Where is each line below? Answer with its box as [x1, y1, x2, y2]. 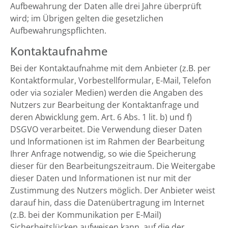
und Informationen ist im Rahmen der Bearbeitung [10, 136, 205, 147]
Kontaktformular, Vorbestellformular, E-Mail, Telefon [10, 75, 211, 86]
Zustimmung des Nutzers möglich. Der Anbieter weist [10, 185, 215, 196]
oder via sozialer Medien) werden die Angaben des [10, 87, 203, 98]
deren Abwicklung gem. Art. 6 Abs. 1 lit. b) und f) [10, 111, 192, 123]
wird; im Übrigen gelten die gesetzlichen [10, 13, 163, 24]
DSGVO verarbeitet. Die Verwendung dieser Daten [10, 124, 202, 135]
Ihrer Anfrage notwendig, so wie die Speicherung [10, 148, 196, 159]
